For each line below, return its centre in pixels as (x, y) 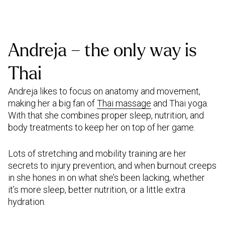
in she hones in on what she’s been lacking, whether (106, 178)
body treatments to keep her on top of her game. (103, 127)
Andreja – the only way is (102, 50)
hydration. (28, 202)
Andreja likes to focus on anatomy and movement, (104, 91)
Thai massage (124, 103)
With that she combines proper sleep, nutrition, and (106, 115)
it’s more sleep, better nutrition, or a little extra (97, 190)
